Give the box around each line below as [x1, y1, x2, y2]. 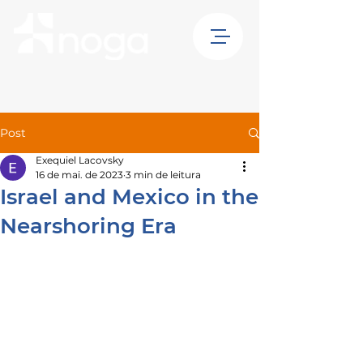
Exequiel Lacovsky [36, 154, 124, 166]
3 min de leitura [126, 169, 201, 181]
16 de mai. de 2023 [36, 169, 123, 181]
